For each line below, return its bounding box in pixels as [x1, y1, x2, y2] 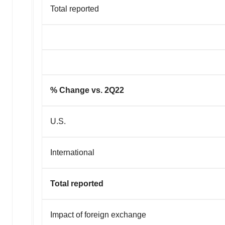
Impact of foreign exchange [50, 210, 146, 219]
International [50, 148, 94, 157]
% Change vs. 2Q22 [50, 85, 124, 94]
